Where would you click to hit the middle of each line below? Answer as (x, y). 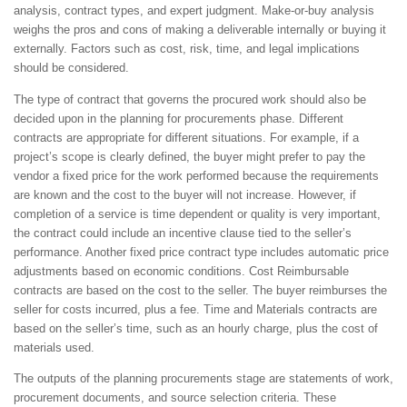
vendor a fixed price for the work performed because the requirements (196, 175)
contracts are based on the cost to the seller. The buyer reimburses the (200, 290)
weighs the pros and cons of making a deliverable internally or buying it (200, 30)
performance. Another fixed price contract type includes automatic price (201, 252)
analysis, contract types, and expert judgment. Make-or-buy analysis (194, 11)
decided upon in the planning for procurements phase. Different (179, 118)
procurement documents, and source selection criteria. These (175, 397)
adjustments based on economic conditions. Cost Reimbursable (181, 271)
